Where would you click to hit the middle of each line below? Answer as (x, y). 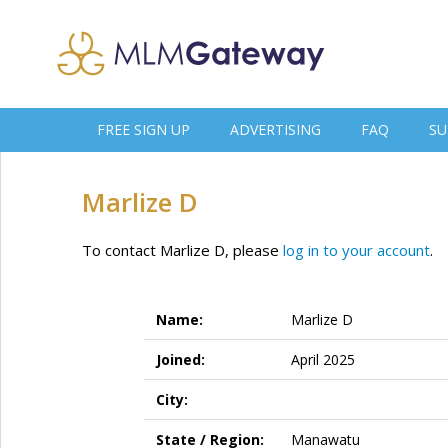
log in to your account (356, 249)
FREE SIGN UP (143, 129)
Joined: (180, 359)
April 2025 (322, 359)
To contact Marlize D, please (182, 249)
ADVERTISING (275, 129)
